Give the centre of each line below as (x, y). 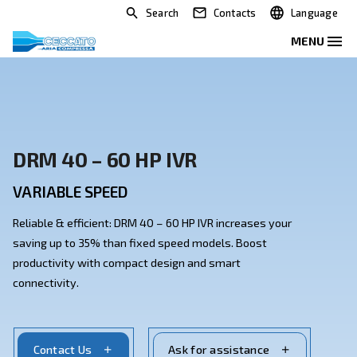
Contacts (294, 16)
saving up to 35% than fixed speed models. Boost (175, 303)
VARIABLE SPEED (88, 240)
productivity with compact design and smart (159, 328)
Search (203, 16)
